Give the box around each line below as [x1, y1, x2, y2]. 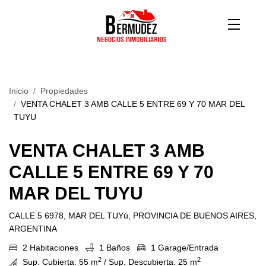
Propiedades [40, 86, 88, 96]
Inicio [9, 86, 28, 96]
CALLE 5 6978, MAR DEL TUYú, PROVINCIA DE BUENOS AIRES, [9, 211, 256, 220]
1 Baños [97, 243, 130, 252]
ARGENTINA [9, 224, 57, 233]
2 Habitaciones [20, 243, 78, 252]
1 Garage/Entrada [148, 243, 218, 252]
